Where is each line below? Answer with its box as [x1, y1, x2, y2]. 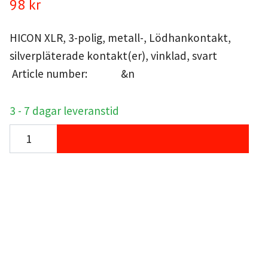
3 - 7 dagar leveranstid [9, 103, 119, 118]
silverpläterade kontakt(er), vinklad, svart [9, 48, 217, 63]
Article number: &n [9, 66, 135, 81]
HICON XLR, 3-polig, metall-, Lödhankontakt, [9, 31, 231, 45]
